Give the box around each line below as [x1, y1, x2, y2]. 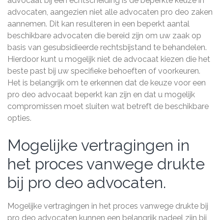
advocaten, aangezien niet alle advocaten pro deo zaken [7, 7, 213, 17]
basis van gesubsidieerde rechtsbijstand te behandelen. [7, 43, 207, 52]
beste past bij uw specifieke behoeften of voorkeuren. [7, 66, 200, 76]
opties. [7, 113, 31, 123]
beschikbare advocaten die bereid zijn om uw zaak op [7, 31, 201, 40]
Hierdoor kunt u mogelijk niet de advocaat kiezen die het [7, 55, 210, 64]
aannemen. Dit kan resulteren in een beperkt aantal [7, 19, 190, 28]
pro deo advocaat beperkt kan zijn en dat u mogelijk [7, 90, 195, 99]
